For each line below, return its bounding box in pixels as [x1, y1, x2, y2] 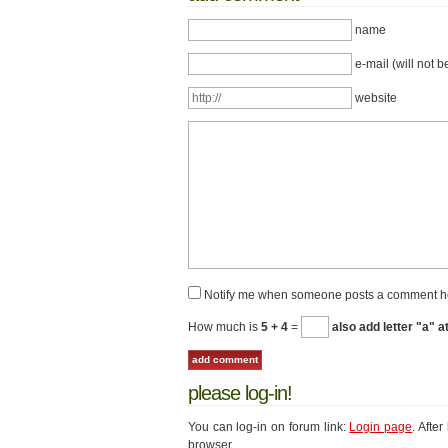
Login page [349, 419, 413, 434]
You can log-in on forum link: [188, 419, 350, 434]
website [352, 91, 397, 106]
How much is [188, 320, 261, 335]
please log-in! [188, 381, 292, 404]
